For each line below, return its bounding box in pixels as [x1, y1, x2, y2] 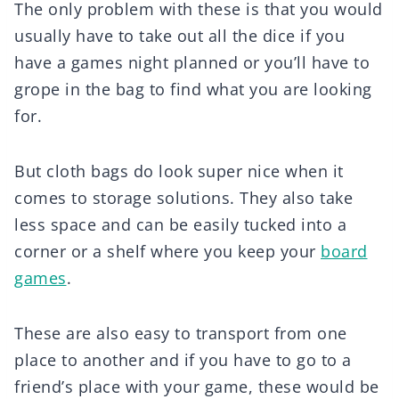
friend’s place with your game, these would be [14, 375, 379, 397]
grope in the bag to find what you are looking [14, 77, 372, 100]
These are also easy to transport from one [14, 322, 347, 344]
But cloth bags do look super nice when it [14, 159, 344, 182]
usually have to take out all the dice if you [14, 24, 345, 46]
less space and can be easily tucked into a [14, 213, 346, 235]
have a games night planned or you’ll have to [14, 51, 370, 73]
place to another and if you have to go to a [14, 348, 352, 370]
